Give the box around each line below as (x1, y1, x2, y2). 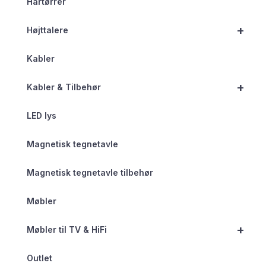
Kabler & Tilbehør (27, 81, 101, 92)
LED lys (27, 110, 56, 121)
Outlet (27, 252, 52, 263)
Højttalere (27, 24, 68, 35)
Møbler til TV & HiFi (27, 224, 107, 235)
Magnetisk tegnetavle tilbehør (27, 167, 153, 178)
